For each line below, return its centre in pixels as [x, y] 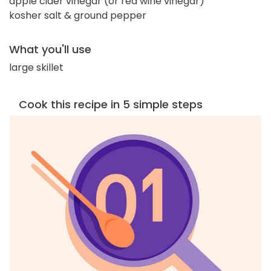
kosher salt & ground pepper [78, 15]
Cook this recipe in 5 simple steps [111, 104]
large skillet [36, 67]
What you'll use [50, 49]
